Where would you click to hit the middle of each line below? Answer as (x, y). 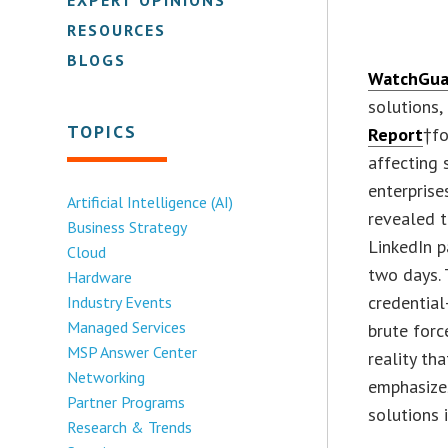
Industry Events (120, 301)
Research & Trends (130, 426)
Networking (106, 376)
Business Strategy (127, 226)
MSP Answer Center (132, 351)
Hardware (100, 276)
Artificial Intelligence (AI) (150, 201)
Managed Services (127, 326)
